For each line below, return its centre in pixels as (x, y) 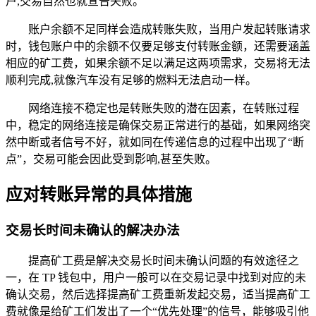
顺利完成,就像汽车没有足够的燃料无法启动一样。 (131, 80)
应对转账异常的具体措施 (99, 194)
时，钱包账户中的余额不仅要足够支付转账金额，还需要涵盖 (158, 46)
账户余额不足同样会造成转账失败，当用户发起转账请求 (169, 29)
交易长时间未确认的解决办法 (93, 230)
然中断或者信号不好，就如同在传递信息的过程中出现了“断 (155, 142)
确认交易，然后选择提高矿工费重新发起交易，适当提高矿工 (158, 295)
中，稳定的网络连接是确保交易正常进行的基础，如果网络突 (158, 125)
